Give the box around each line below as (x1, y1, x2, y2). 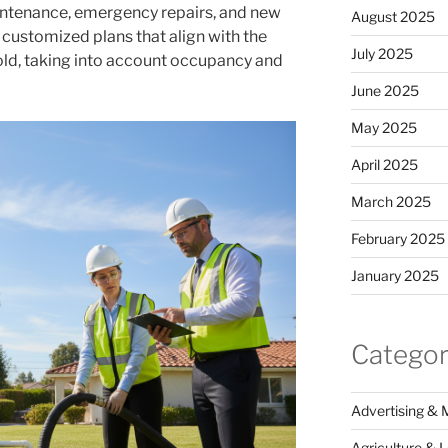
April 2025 (350, 155, 418, 173)
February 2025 (350, 229, 445, 247)
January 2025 (350, 266, 439, 284)
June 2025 (350, 81, 419, 99)
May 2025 (350, 118, 417, 136)
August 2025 (350, 7, 435, 25)
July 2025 (350, 44, 413, 62)
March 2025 (350, 192, 431, 210)
